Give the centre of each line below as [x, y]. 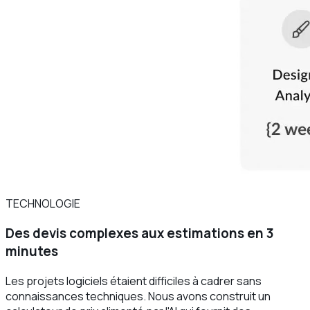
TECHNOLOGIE [43, 204]
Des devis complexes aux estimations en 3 [140, 234]
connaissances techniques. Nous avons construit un [138, 296]
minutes [32, 252]
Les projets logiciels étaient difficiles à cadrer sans [134, 281]
